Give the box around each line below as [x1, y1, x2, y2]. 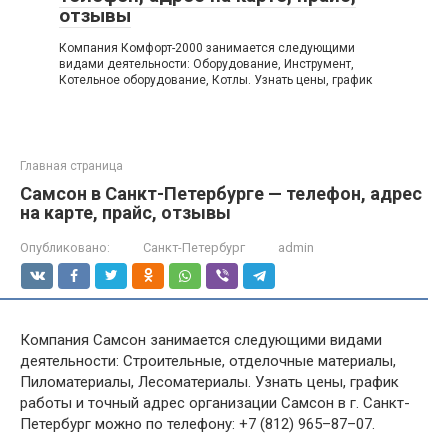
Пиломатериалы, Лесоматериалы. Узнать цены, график [20, 373, 399, 391]
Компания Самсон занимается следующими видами [20, 331, 382, 349]
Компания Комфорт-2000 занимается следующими [59, 41, 355, 55]
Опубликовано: [20, 240, 110, 255]
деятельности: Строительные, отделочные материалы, [20, 352, 396, 370]
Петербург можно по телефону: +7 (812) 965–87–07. [20, 415, 375, 433]
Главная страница [20, 159, 123, 173]
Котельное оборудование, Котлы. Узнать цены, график [59, 73, 372, 87]
